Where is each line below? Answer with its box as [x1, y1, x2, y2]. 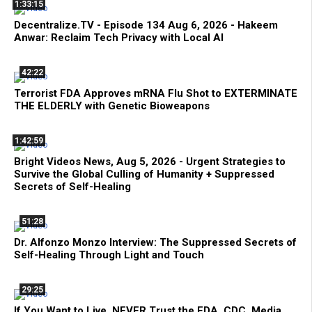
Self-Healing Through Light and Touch [14, 249, 204, 262]
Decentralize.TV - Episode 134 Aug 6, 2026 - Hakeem [14, 19, 278, 32]
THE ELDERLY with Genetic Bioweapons [14, 100, 210, 113]
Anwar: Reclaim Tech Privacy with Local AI [14, 31, 224, 45]
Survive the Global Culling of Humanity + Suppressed [14, 168, 274, 181]
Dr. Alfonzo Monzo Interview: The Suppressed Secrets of [14, 236, 297, 249]
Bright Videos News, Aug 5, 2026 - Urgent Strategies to [14, 155, 286, 169]
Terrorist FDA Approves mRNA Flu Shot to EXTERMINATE [14, 87, 297, 100]
